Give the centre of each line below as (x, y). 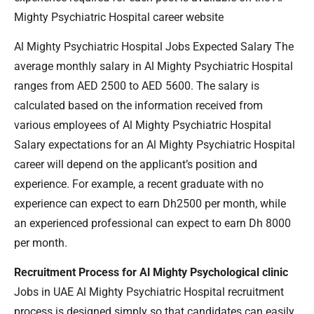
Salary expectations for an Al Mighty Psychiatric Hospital (155, 144)
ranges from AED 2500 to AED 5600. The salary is (137, 86)
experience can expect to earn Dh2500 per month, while (150, 203)
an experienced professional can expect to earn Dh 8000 (152, 223)
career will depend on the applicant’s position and (136, 164)
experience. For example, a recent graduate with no (139, 184)
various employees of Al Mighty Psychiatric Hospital (143, 125)
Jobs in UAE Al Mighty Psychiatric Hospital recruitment (149, 292)
